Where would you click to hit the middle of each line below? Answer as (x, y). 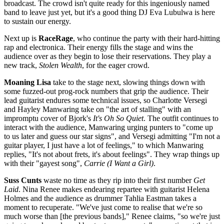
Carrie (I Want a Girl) (119, 163)
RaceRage (56, 38)
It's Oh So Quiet (117, 118)
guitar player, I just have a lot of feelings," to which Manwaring (104, 145)
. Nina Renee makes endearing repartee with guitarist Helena (114, 189)
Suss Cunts (23, 180)
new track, (21, 65)
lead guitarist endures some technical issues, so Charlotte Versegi (105, 100)
